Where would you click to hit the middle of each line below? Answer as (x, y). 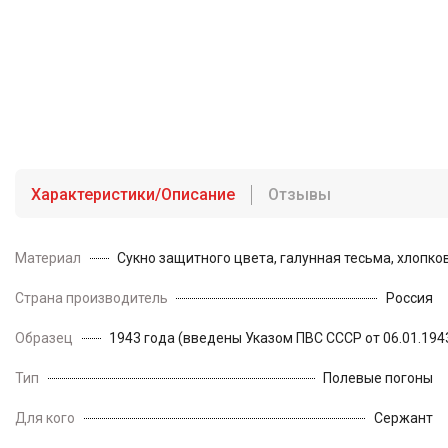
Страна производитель (91, 298)
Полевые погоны (378, 378)
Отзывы (299, 195)
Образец (44, 338)
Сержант (403, 418)
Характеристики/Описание (133, 195)
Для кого (45, 418)
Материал (48, 258)
